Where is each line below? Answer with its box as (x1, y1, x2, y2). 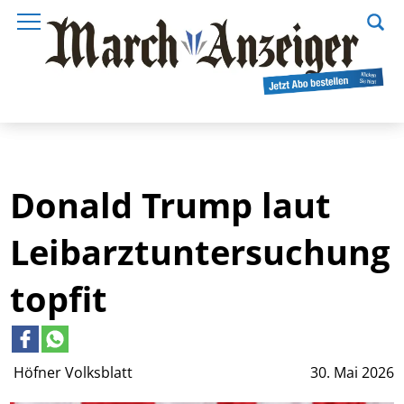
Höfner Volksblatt (14, 363, 137, 383)
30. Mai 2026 (309, 363, 394, 383)
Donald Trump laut (10, 180, 332, 228)
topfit (10, 274, 108, 322)
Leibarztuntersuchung (10, 227, 390, 275)
